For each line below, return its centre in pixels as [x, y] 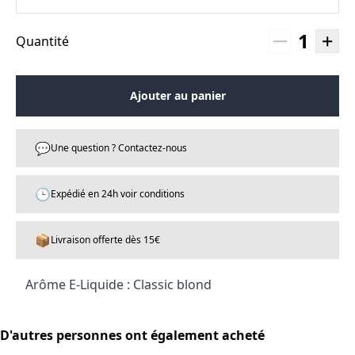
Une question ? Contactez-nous [119, 148]
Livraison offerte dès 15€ [105, 240]
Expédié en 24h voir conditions [118, 194]
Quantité [42, 42]
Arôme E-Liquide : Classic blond [118, 285]
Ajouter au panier [177, 96]
